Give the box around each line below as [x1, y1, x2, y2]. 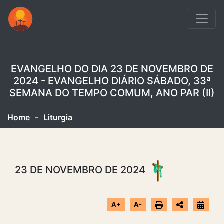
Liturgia [43, 112, 72, 122]
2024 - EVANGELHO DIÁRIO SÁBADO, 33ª [13, 74, 211, 87]
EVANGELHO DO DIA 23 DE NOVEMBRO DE [10, 62, 213, 75]
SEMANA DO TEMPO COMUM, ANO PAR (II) [9, 86, 215, 99]
